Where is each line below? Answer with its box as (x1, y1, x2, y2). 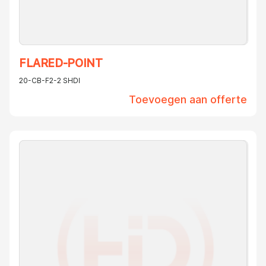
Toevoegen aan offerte (129, 93, 247, 106)
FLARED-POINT (19, 56, 103, 71)
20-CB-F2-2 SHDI (19, 76, 80, 85)
